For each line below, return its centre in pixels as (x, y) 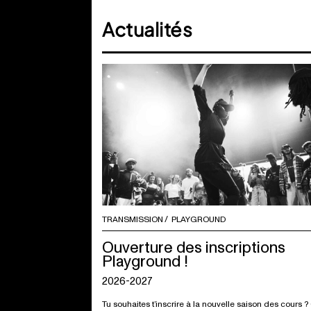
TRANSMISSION (133, 220)
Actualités (148, 30)
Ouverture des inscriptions (194, 247)
